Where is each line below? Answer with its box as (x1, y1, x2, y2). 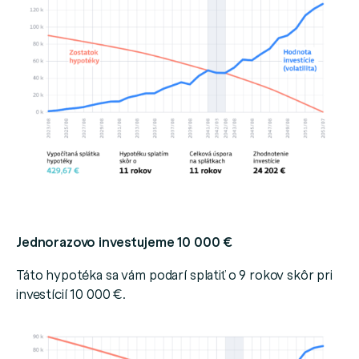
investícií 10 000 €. (16, 284, 126, 303)
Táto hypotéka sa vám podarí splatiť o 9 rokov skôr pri (16, 265, 333, 284)
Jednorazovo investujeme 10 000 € (16, 232, 233, 252)
